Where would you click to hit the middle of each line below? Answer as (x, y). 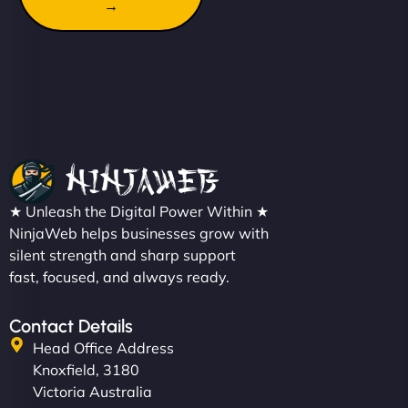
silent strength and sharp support (122, 255)
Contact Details (71, 326)
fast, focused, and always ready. (119, 277)
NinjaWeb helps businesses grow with (139, 234)
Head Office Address (104, 348)
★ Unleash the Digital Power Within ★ (139, 212)
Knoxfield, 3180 (87, 370)
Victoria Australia (93, 392)
